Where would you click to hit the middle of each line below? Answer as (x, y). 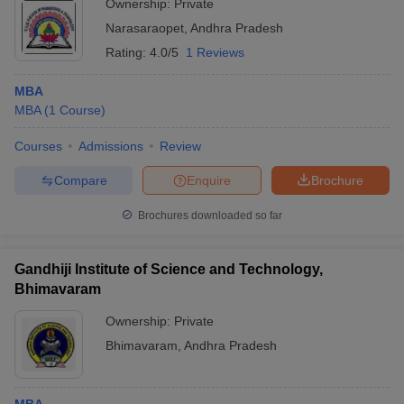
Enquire (209, 180)
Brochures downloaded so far (209, 216)
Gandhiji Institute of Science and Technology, (169, 269)
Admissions (111, 146)
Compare (80, 180)
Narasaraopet (145, 28)
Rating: (128, 52)
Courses (38, 146)
